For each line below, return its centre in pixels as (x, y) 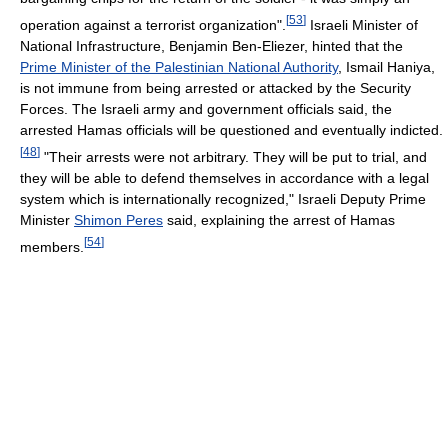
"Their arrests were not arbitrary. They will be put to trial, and (233, 156)
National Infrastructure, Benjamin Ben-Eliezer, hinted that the (211, 45)
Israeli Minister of (362, 24)
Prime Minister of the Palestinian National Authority (179, 66)
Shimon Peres (118, 219)
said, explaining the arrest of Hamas (279, 219)
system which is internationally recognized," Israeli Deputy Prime (223, 198)
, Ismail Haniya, (386, 66)
